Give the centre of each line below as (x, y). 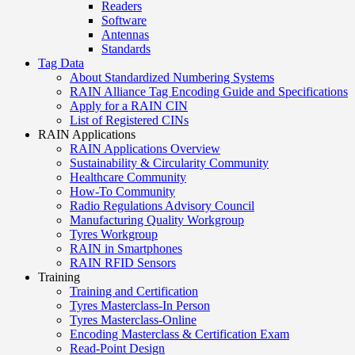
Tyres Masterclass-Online (133, 320)
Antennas (125, 34)
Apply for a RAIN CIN (129, 106)
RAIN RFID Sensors (123, 263)
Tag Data (61, 63)
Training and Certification (134, 291)
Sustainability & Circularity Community (169, 163)
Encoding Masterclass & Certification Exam (179, 334)
